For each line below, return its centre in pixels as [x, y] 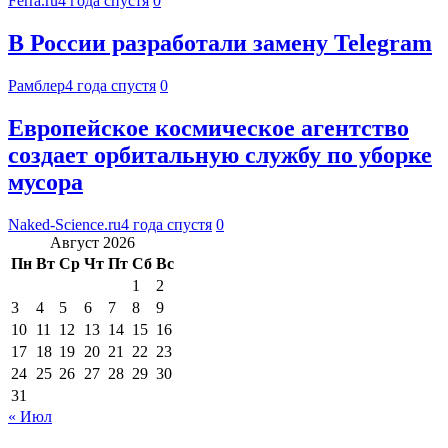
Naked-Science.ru [64, 224]
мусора [45, 181]
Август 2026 [92, 242]
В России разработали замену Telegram [220, 43]
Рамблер [36, 85]
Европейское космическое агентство [208, 127]
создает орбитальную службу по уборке [220, 154]
